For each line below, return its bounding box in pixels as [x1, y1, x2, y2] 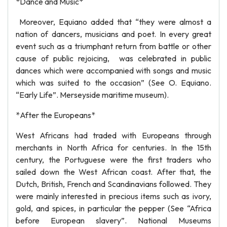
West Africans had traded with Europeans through [16, 130, 211, 140]
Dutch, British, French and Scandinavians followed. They [16, 179, 211, 189]
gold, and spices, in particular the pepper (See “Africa [16, 203, 211, 213]
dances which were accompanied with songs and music [16, 65, 211, 75]
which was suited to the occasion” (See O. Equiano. [16, 78, 211, 88]
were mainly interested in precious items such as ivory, [16, 191, 211, 201]
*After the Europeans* [16, 110, 95, 120]
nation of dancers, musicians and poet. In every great [16, 29, 211, 39]
